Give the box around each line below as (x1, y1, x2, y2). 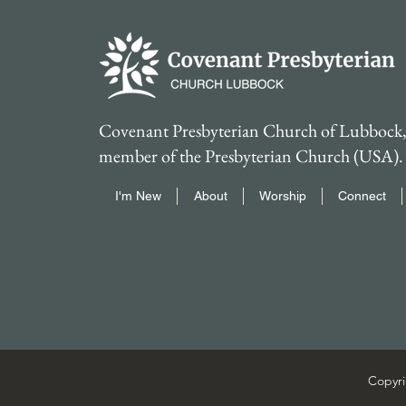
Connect (338, 188, 387, 203)
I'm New (114, 188, 161, 203)
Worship (259, 188, 307, 203)
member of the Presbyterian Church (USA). (99, 144, 404, 168)
